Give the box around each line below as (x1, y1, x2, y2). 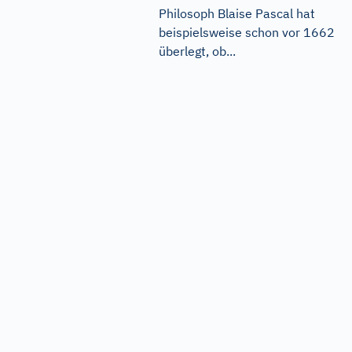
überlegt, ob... (159, 43, 236, 60)
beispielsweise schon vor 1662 (159, 24, 335, 41)
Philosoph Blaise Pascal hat (159, 5, 315, 22)
